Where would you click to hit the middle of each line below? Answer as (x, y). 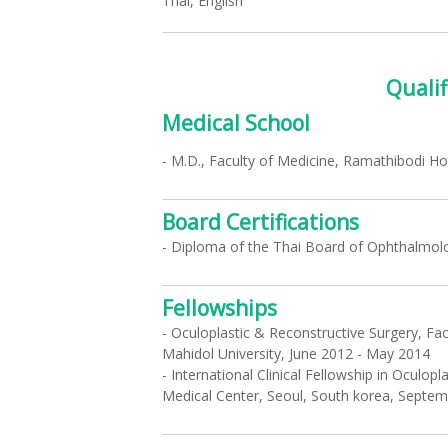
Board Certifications (261, 222)
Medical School (236, 123)
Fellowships (220, 307)
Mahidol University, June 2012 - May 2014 (295, 353)
